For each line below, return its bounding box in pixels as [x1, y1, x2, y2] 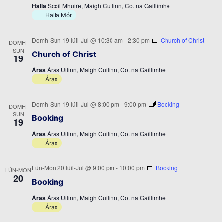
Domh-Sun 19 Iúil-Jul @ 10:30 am [32, 36, 123, 44]
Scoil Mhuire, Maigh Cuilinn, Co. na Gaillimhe [48, 1, 170, 10]
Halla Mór [45, 11, 72, 19]
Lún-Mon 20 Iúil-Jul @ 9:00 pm [32, 164, 114, 172]
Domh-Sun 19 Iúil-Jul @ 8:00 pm [32, 100, 119, 108]
